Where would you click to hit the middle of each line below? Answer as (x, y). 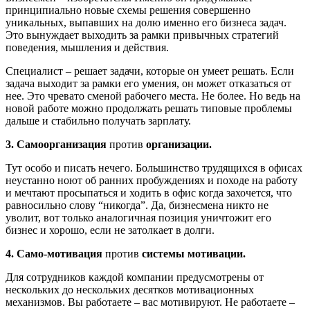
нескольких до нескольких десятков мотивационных (130, 289)
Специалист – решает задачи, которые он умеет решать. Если (150, 71)
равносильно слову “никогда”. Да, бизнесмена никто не (137, 205)
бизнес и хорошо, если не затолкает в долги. (110, 230)
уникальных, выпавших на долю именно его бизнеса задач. (146, 22)
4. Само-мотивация (55, 253)
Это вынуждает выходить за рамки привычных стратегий (142, 35)
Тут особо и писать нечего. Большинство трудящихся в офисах (154, 167)
